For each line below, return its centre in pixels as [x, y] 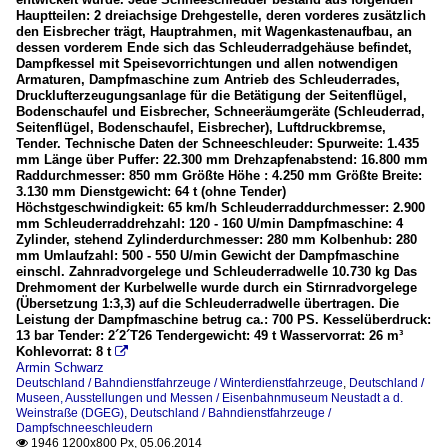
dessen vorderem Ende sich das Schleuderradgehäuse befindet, [214, 48]
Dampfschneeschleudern [84, 428]
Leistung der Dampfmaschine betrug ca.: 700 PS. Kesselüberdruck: [223, 320]
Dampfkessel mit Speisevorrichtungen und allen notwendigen [207, 64]
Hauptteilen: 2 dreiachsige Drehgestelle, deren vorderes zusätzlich [221, 16]
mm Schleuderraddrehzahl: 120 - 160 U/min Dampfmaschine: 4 [209, 224]
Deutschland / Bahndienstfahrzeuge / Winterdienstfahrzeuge [179, 383]
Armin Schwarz [60, 368]
